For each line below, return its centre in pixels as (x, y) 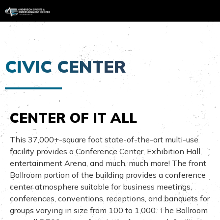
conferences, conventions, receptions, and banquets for (110, 198)
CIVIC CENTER (65, 67)
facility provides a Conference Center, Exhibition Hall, (106, 151)
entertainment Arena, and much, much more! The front (108, 163)
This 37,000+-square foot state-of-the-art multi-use (104, 139)
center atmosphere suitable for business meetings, (101, 186)
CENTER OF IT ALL (73, 117)
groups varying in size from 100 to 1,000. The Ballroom (109, 210)
